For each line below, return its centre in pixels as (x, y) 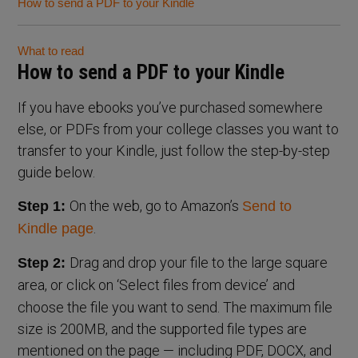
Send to (267, 206)
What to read (51, 50)
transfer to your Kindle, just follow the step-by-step (174, 150)
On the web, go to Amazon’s (156, 205)
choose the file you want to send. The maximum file (175, 307)
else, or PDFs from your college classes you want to (179, 129)
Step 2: (44, 263)
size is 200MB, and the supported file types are (163, 328)
